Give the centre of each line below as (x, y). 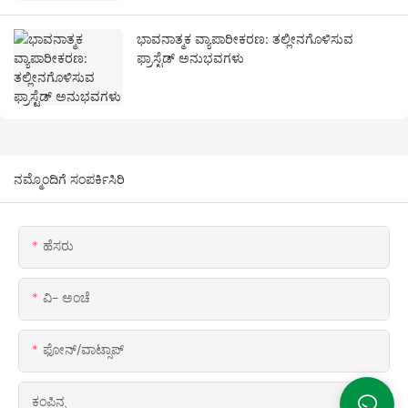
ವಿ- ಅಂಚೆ (66, 298)
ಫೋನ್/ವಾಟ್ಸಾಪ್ (83, 350)
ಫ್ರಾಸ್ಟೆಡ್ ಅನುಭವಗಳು (190, 58)
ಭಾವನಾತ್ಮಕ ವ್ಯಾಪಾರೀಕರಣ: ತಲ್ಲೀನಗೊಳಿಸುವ (245, 39)
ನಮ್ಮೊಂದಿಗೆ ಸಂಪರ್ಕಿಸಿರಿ (69, 179)
